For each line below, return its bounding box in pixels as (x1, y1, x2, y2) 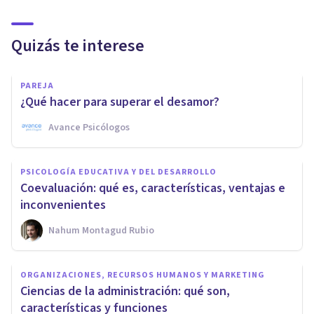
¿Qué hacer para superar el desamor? (20, 93, 219, 111)
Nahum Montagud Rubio (48, 224, 154, 238)
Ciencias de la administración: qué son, (20, 282, 230, 301)
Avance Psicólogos (48, 121, 130, 135)
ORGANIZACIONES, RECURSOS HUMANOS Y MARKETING (20, 269, 265, 282)
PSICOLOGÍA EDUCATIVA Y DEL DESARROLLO (20, 166, 217, 179)
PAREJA (20, 80, 54, 93)
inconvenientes (20, 196, 106, 214)
